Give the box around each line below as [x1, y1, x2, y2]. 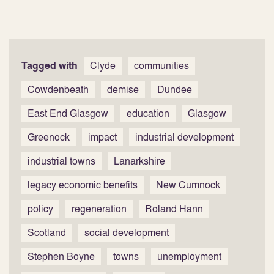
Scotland [28, 226, 66, 239]
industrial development [135, 130, 234, 144]
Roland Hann [145, 202, 203, 215]
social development [84, 226, 169, 239]
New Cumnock [156, 178, 220, 191]
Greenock [28, 130, 70, 144]
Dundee [157, 83, 192, 96]
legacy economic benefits [28, 178, 138, 191]
